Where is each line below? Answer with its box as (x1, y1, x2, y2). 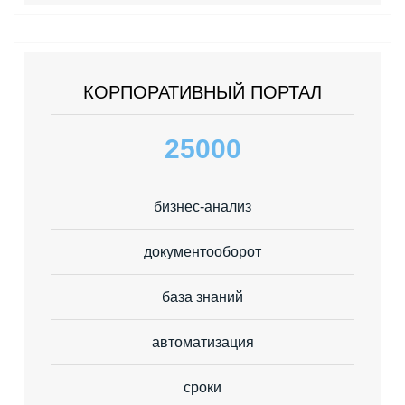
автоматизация (151, 334, 254, 350)
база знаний (162, 288, 243, 305)
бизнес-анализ (154, 198, 251, 214)
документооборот (144, 243, 261, 259)
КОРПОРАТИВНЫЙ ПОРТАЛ (83, 81, 322, 102)
